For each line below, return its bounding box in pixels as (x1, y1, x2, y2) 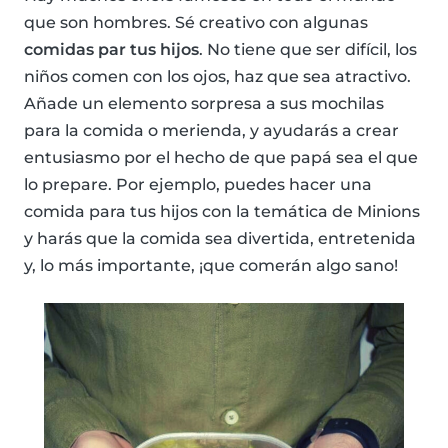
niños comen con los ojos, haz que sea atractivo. (24, 66, 411, 86)
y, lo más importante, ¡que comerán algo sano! (24, 255, 398, 275)
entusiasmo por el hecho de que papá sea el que (24, 147, 418, 167)
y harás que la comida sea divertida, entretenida (24, 228, 416, 248)
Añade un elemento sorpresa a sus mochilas (24, 93, 384, 113)
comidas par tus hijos (24, 39, 199, 59)
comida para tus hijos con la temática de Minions (24, 201, 420, 221)
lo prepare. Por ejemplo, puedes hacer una (24, 174, 372, 194)
